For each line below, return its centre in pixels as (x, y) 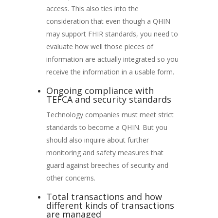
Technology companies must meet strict (110, 114)
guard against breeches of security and (107, 165)
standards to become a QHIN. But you (107, 127)
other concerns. (71, 178)
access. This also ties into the (92, 8)
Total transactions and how (104, 196)
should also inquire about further (97, 140)
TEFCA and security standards (109, 99)
